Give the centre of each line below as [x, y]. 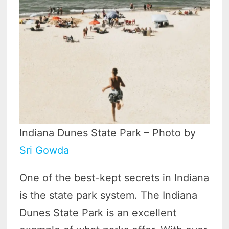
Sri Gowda [44, 151]
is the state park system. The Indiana [109, 196]
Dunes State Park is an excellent [98, 213]
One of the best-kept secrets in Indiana [114, 178]
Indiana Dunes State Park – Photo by [108, 133]
